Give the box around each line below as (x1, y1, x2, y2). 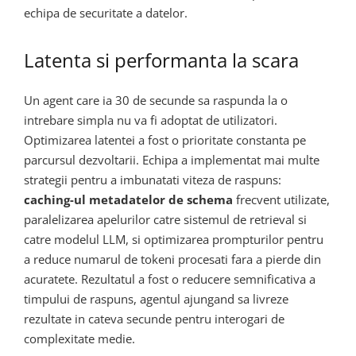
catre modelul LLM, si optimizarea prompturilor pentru (24, 231, 323, 248)
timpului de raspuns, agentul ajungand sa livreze (24, 291, 288, 308)
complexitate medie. (24, 331, 135, 347)
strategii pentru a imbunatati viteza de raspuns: (24, 172, 281, 188)
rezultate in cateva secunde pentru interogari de (24, 311, 284, 327)
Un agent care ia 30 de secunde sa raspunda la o (24, 92, 288, 109)
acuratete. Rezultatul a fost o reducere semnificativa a (24, 271, 315, 288)
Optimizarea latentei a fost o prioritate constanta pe (24, 132, 306, 149)
